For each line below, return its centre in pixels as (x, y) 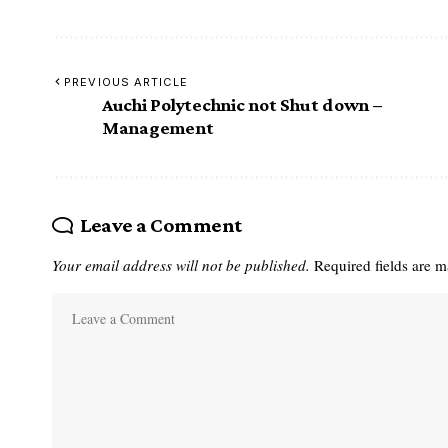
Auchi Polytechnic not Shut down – (242, 104)
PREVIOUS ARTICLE (126, 81)
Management (158, 127)
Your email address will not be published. (181, 264)
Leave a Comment (160, 224)
